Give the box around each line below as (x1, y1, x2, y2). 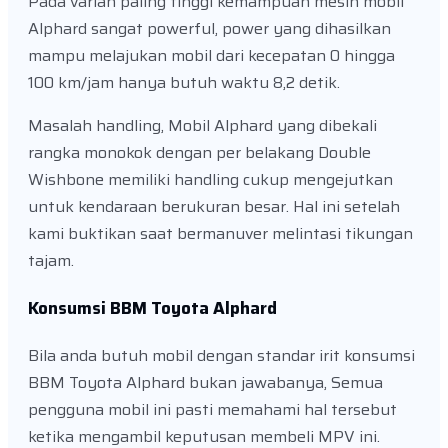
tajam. (28, 248, 74, 274)
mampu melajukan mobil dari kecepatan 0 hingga (28, 43, 395, 69)
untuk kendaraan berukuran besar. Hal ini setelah (28, 194, 400, 220)
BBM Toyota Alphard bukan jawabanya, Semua (28, 370, 383, 396)
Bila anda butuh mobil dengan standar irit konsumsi (28, 343, 415, 369)
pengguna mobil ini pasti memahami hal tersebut (28, 397, 397, 423)
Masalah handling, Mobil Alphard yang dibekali (28, 113, 377, 139)
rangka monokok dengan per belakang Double (28, 140, 371, 166)
